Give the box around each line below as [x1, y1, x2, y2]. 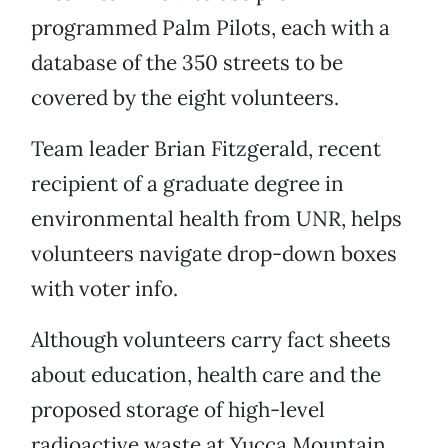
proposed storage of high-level [31, 396, 325, 424]
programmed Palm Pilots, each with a [31, 14, 390, 42]
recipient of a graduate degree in [31, 170, 344, 198]
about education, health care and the [31, 361, 381, 389]
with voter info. [31, 275, 178, 303]
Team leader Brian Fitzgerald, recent [31, 135, 381, 163]
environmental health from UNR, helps [31, 205, 402, 233]
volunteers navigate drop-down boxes [31, 240, 397, 268]
